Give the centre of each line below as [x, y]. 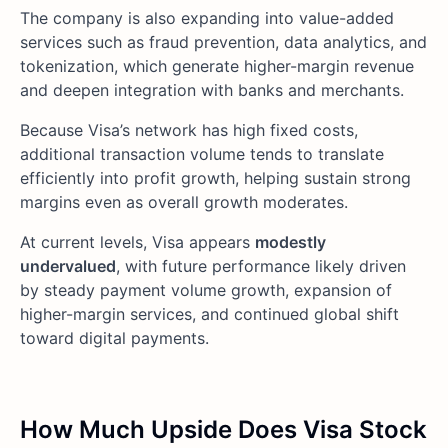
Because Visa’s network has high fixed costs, [189, 130]
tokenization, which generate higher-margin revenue [217, 66]
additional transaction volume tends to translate [202, 154]
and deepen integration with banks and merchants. [212, 90]
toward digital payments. [114, 338]
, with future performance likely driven [261, 266]
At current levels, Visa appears [137, 242]
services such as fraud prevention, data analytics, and [223, 42]
